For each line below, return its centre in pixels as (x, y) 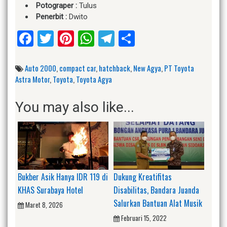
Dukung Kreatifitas (143, 177)
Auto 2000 (41, 68)
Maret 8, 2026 (44, 205)
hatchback (115, 68)
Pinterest (106, 38)
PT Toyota (179, 68)
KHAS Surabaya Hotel (50, 190)
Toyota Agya (94, 79)
